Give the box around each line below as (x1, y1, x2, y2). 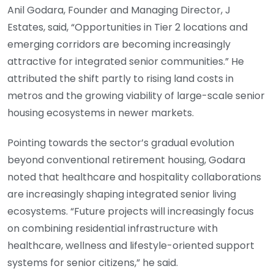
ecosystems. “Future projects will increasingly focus (7, 204, 254, 218)
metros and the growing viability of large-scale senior (7, 89, 265, 103)
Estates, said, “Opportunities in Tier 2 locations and (7, 20, 248, 35)
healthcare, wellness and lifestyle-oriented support (7, 238, 254, 253)
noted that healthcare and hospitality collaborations (7, 169, 261, 184)
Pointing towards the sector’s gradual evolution (7, 135, 234, 150)
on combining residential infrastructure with (7, 221, 218, 235)
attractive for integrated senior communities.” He (7, 54, 244, 69)
